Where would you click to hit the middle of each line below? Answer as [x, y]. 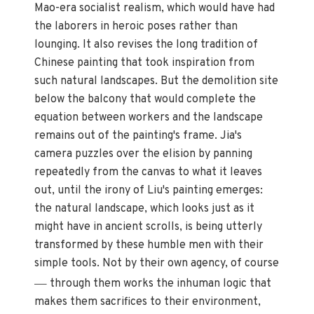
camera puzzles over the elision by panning [144, 155]
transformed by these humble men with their [149, 246]
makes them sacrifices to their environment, [148, 302]
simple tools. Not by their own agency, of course [157, 264]
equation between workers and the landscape [149, 118]
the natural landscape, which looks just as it [145, 209]
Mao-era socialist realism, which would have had [155, 9]
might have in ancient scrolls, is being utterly [149, 227]
